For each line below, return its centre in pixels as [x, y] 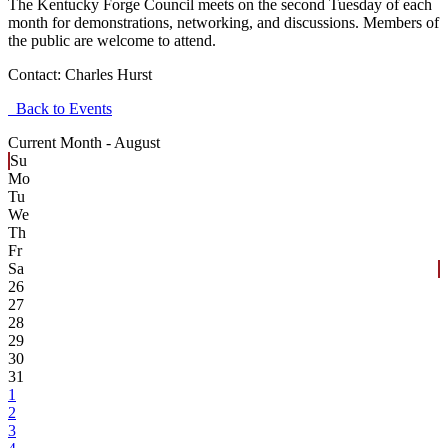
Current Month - [61, 142]
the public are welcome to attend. [114, 40]
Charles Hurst [108, 74]
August [137, 142]
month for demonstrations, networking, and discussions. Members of [223, 22]
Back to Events [60, 108]
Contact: [36, 74]
